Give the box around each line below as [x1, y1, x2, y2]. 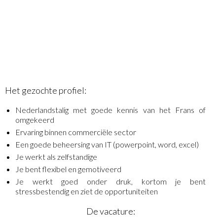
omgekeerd [15, 114, 54, 124]
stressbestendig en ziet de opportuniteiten [15, 186, 158, 196]
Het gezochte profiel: [5, 84, 86, 96]
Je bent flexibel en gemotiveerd [15, 164, 121, 174]
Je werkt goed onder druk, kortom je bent [15, 176, 206, 186]
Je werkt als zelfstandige [15, 151, 97, 161]
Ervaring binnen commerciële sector [15, 127, 136, 137]
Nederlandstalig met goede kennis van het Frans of [15, 105, 206, 114]
